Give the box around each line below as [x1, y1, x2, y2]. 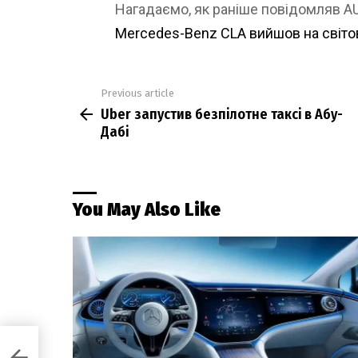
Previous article [101, 87, 174, 100]
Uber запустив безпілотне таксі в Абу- [101, 105, 343, 123]
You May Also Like [73, 197, 221, 221]
